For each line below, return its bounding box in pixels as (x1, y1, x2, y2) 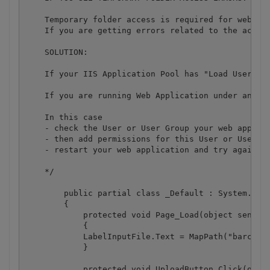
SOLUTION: (25, 47, 88, 57)
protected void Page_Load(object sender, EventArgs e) (25, 210, 64, 219)
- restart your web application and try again (25, 145, 257, 154)
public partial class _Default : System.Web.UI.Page (25, 188, 64, 198)
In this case (25, 112, 102, 122)
